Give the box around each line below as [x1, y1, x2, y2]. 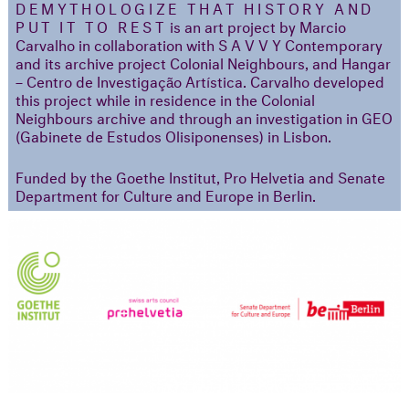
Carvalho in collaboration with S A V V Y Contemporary [16, 32, 383, 56]
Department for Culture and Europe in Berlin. [16, 183, 316, 206]
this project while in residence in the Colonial [16, 87, 315, 110]
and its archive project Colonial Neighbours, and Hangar [16, 50, 391, 74]
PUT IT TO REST [16, 14, 167, 37]
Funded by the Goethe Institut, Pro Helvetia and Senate [16, 164, 385, 188]
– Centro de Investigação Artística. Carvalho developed [16, 68, 384, 92]
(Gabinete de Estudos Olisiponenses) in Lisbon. [16, 123, 331, 147]
